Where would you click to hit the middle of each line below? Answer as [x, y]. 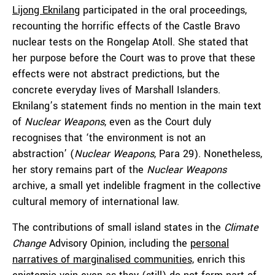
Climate [241, 227]
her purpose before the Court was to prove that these [134, 58]
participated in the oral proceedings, [163, 10]
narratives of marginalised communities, [103, 259]
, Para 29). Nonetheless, [208, 154]
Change [29, 243]
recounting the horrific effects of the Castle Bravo [126, 26]
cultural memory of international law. [99, 202]
